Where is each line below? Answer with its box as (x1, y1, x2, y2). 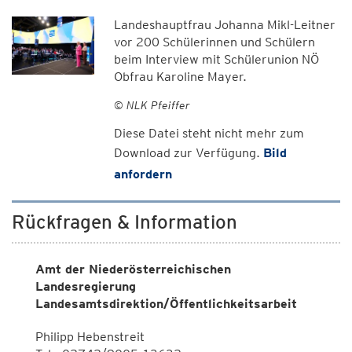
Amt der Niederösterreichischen (35, 262, 231, 277)
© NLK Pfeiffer (113, 98, 190, 112)
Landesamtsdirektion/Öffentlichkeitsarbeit (35, 296, 297, 311)
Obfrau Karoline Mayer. (113, 69, 247, 84)
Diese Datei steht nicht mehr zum (113, 126, 304, 141)
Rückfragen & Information (12, 211, 237, 233)
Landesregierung (35, 279, 136, 294)
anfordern (113, 167, 172, 181)
